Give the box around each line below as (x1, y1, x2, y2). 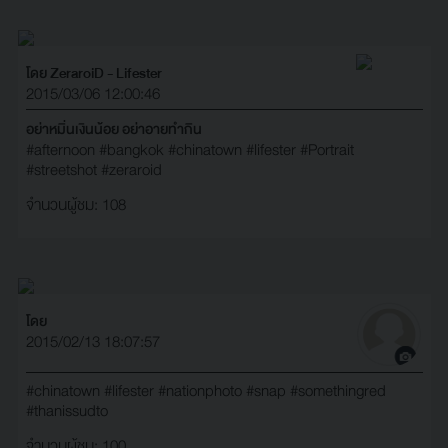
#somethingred (289, 378, 386, 405)
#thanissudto (25, 398, 108, 425)
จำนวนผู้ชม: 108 (25, 191, 126, 218)
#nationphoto (157, 378, 242, 405)
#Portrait (299, 136, 354, 163)
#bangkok (98, 136, 164, 163)
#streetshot (25, 156, 97, 183)
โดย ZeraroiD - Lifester (25, 60, 162, 85)
